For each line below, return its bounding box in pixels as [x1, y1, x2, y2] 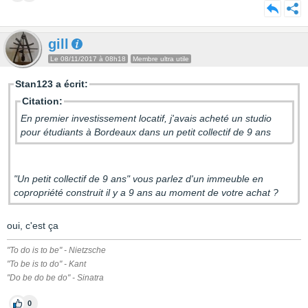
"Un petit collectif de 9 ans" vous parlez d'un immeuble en [14, 173, 263, 184]
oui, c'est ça [7, 220, 58, 231]
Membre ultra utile [133, 55, 189, 63]
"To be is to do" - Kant [7, 259, 86, 269]
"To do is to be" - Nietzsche [7, 245, 106, 255]
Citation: [22, 96, 63, 107]
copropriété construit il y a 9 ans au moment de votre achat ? [14, 187, 284, 198]
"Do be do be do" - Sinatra [7, 273, 104, 283]
